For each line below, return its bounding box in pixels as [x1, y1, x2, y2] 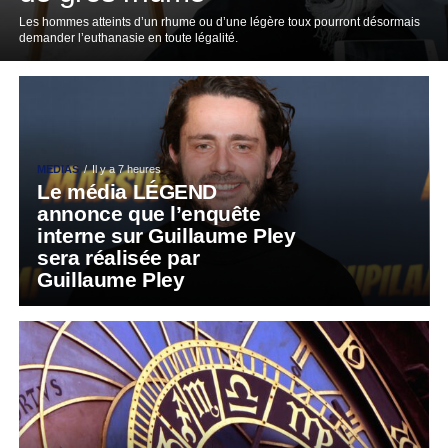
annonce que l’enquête [37, 202, 261, 225]
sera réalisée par [37, 246, 200, 269]
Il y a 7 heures [92, 163, 162, 175]
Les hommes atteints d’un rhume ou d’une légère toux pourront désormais [18, 15, 420, 29]
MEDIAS [37, 163, 80, 175]
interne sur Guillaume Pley [37, 224, 296, 247]
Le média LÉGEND [37, 180, 218, 203]
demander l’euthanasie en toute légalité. [18, 31, 241, 45]
